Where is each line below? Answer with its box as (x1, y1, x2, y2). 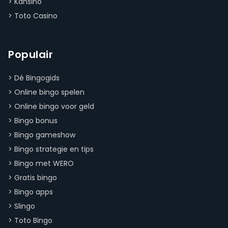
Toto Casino (14, 11, 58, 21)
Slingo (14, 201, 35, 212)
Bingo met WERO (14, 158, 74, 169)
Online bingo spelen (14, 87, 84, 98)
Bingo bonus (14, 116, 58, 126)
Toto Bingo (14, 215, 52, 226)
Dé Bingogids (14, 73, 60, 83)
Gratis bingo (14, 173, 57, 183)
